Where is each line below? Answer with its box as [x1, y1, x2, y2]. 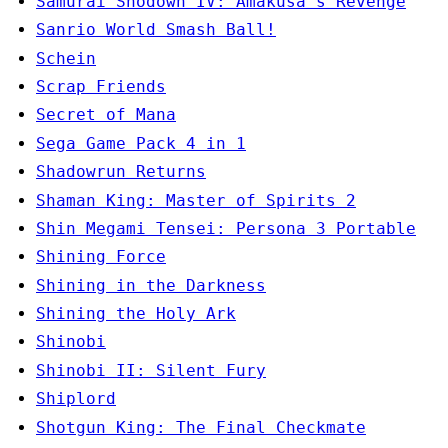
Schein [36, 48, 96, 68]
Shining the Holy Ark [36, 304, 236, 324]
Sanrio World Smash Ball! [36, 20, 276, 40]
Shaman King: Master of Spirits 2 [36, 190, 356, 210]
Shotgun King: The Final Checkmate [36, 417, 366, 437]
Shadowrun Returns [36, 162, 206, 182]
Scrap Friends [36, 76, 166, 96]
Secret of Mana [36, 105, 176, 125]
